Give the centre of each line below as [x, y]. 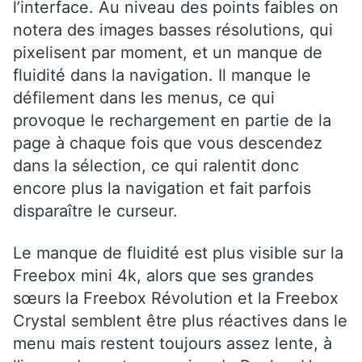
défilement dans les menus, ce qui [144, 97]
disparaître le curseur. [95, 210]
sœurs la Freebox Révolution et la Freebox [176, 298]
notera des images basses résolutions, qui [173, 29]
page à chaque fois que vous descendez [168, 143]
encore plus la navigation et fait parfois [162, 188]
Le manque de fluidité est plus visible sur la [178, 253]
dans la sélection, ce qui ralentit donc [156, 165]
